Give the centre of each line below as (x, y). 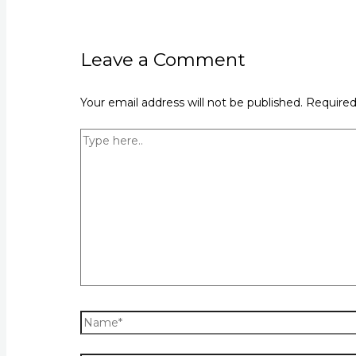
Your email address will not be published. (192, 102)
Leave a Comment (163, 59)
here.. (95, 156)
